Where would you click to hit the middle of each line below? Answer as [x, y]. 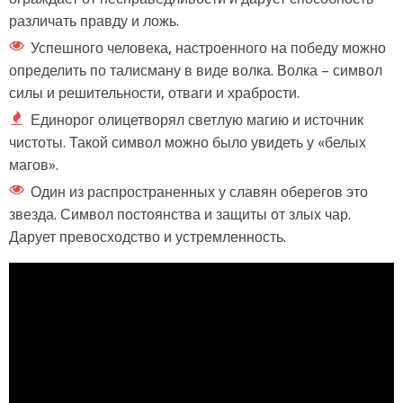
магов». [34, 165]
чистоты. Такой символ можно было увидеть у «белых [188, 142]
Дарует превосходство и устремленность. [148, 237]
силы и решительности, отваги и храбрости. [154, 93]
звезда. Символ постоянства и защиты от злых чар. [180, 214]
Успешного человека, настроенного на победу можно [208, 48]
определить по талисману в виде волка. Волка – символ [196, 70]
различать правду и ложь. [94, 21]
